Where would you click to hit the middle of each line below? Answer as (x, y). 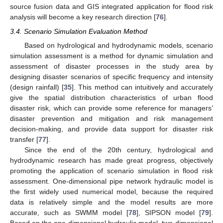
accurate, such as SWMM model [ (69, 212)
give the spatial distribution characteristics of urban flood (111, 97)
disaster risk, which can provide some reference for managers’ (111, 108)
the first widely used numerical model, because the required (111, 191)
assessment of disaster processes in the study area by (111, 66)
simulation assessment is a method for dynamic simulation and (111, 56)
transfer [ (24, 139)
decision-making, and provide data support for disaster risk (111, 129)
